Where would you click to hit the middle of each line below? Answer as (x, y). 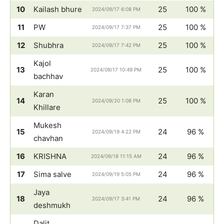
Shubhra (48, 45)
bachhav (48, 76)
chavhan (48, 138)
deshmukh (52, 205)
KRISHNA (50, 156)
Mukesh (47, 125)
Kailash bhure (58, 9)
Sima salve (52, 174)
